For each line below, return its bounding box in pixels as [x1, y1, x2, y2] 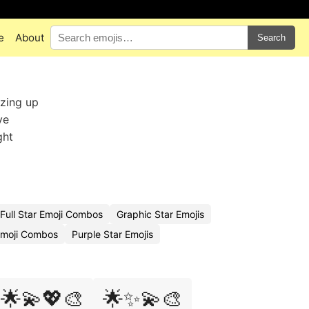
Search [257, 32, 286, 43]
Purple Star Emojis [72, 228, 153, 240]
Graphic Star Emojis [117, 208, 204, 220]
